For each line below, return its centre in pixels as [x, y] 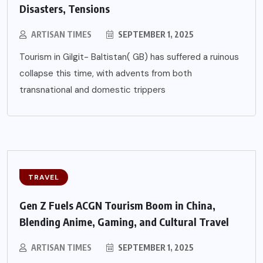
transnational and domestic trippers [92, 90]
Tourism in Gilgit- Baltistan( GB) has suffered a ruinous [129, 57]
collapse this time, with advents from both [106, 73]
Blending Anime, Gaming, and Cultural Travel [124, 221]
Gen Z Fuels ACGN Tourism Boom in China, [117, 205]
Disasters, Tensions [65, 8]
